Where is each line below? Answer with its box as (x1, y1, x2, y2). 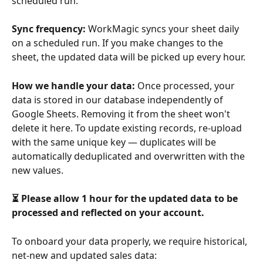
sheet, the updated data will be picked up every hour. (12, 50, 245, 64)
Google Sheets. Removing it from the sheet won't (12, 107, 232, 120)
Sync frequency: (12, 22, 86, 36)
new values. (12, 163, 63, 177)
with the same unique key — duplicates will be (12, 135, 218, 149)
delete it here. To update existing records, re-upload (12, 121, 244, 134)
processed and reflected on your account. (12, 206, 204, 220)
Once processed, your (135, 79, 237, 92)
